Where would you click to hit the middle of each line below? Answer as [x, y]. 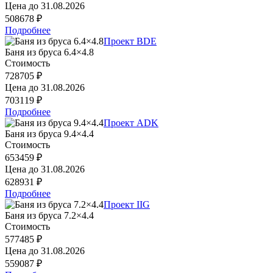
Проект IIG [127, 204]
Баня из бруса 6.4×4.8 [49, 52]
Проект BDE [130, 41]
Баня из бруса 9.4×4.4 [49, 133]
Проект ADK [131, 122]
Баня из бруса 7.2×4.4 [49, 215]
